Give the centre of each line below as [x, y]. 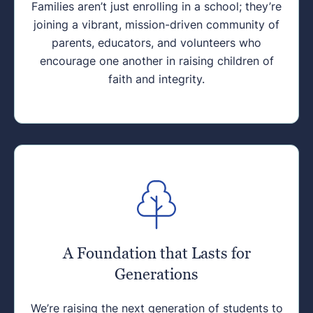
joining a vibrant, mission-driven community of [156, 25]
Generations [156, 275]
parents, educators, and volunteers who [156, 43]
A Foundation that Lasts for [156, 254]
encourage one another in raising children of [156, 61]
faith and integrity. [156, 79]
